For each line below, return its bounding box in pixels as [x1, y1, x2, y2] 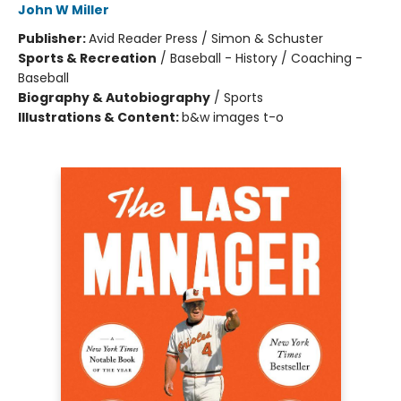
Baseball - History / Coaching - [170, 49, 363, 68]
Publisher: [18, 30, 89, 48]
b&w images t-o [182, 108, 284, 127]
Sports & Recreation [18, 49, 157, 68]
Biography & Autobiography [18, 89, 210, 107]
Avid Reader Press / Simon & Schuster [89, 30, 323, 48]
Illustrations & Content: [18, 108, 182, 127]
